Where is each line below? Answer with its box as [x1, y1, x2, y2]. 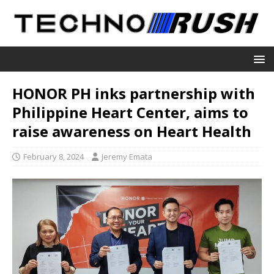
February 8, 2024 [23, 150, 84, 162]
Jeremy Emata [102, 150, 152, 162]
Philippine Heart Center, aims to [12, 102, 248, 122]
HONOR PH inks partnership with [12, 83, 255, 103]
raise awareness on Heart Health [12, 120, 251, 141]
